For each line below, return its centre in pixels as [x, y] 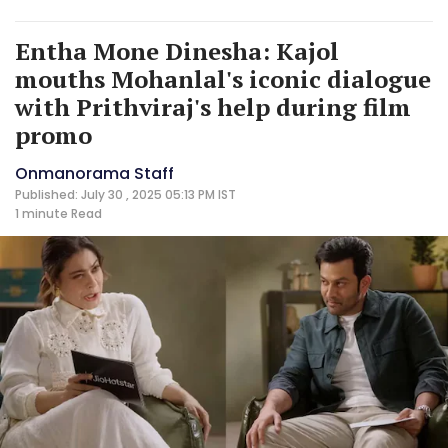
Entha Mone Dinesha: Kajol [177, 50]
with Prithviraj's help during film [213, 106]
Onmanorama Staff [94, 173]
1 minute [41, 213]
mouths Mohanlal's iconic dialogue [223, 78]
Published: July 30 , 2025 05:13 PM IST [125, 194]
